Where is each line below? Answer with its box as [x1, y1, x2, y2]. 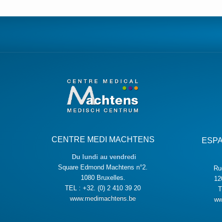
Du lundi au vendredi [69, 153, 136, 161]
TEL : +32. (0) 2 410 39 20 [65, 184, 141, 192]
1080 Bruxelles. [80, 174, 125, 181]
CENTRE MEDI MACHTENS [51, 135, 155, 144]
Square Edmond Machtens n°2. [58, 164, 148, 171]
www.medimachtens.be [70, 195, 136, 202]
